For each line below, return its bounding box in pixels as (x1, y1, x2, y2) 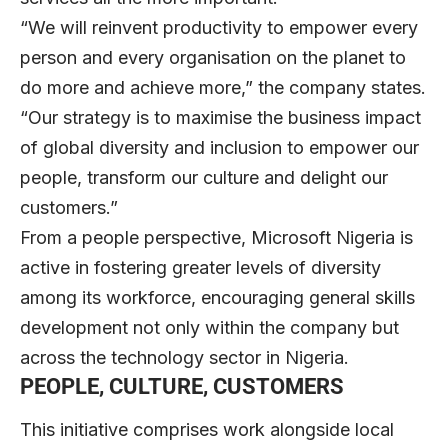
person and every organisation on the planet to (20, 46, 406, 68)
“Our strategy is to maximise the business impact (20, 106, 421, 128)
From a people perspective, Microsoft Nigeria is (20, 226, 413, 248)
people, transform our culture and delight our (20, 166, 388, 188)
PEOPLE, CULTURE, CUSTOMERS (20, 373, 344, 399)
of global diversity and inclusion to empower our (20, 136, 419, 158)
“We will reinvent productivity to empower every (20, 16, 418, 38)
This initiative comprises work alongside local (20, 419, 394, 441)
